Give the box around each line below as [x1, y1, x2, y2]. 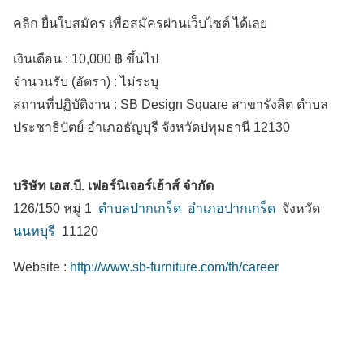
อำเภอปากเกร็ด [188, 201, 275, 216]
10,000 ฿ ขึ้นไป [71, 52, 158, 67]
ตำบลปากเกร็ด [98, 201, 181, 216]
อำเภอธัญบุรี [87, 120, 158, 135]
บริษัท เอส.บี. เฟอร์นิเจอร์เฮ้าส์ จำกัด [13, 179, 214, 193]
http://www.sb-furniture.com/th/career [70, 260, 279, 275]
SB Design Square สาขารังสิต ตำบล [120, 97, 328, 112]
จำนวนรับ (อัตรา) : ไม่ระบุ [13, 75, 158, 89]
